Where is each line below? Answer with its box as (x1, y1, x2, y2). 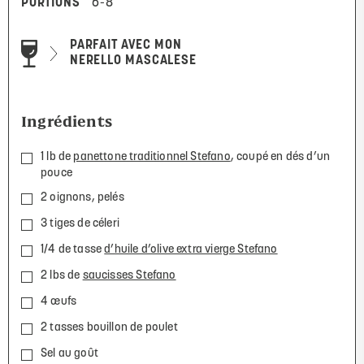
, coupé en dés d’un (230, 150, 331, 163)
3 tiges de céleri (41, 217, 119, 230)
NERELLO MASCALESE (70, 54, 197, 67)
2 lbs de (41, 269, 83, 282)
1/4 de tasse (41, 243, 105, 256)
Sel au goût (41, 347, 98, 360)
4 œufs (41, 295, 77, 308)
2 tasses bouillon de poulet (41, 321, 178, 334)
